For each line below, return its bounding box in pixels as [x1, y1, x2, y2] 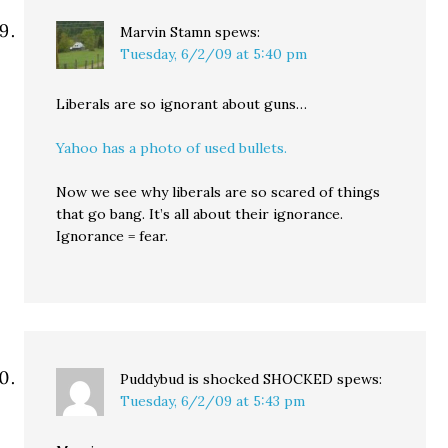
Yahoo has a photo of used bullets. [56, 139, 288, 157]
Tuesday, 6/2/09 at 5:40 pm [120, 45, 308, 63]
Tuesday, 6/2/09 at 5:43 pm [120, 392, 306, 410]
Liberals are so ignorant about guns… [56, 95, 308, 113]
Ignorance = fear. [56, 227, 169, 245]
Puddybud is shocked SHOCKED [120, 370, 334, 388]
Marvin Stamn [120, 23, 212, 41]
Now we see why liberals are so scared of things [56, 183, 381, 201]
